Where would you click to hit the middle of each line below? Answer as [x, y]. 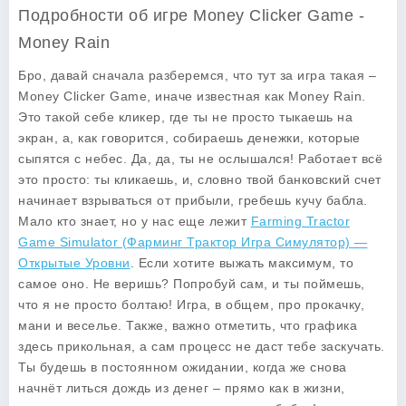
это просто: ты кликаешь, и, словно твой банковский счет [200, 179]
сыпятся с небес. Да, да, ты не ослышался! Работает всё [200, 159]
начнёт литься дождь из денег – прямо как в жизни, [182, 388]
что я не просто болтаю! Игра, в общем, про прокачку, [191, 304]
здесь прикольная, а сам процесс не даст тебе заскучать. [202, 346]
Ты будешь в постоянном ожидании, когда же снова [183, 367]
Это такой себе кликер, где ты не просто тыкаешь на [185, 117]
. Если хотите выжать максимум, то [242, 263]
